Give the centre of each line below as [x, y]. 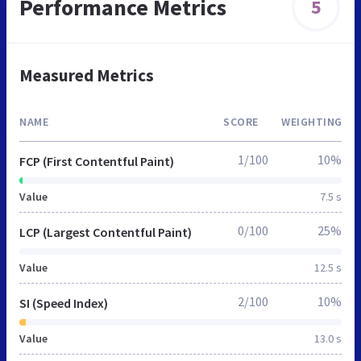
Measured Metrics [87, 75]
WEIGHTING [312, 121]
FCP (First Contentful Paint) [97, 161]
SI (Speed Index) [64, 303]
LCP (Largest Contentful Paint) [106, 232]
